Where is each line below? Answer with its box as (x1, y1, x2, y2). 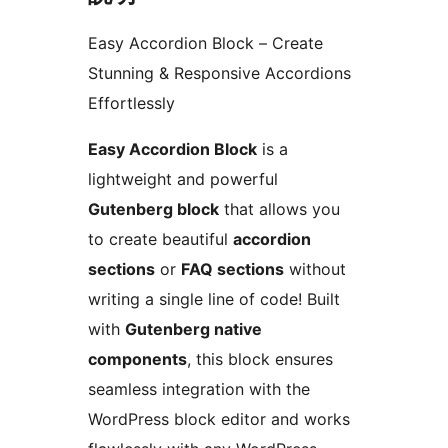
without (284, 258, 346, 279)
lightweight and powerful (88, 168, 278, 189)
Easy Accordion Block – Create (88, 32, 323, 53)
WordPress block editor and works (88, 408, 350, 429)
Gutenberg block (88, 198, 219, 219)
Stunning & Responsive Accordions (88, 62, 351, 83)
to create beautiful (88, 228, 233, 249)
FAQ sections (181, 258, 284, 279)
